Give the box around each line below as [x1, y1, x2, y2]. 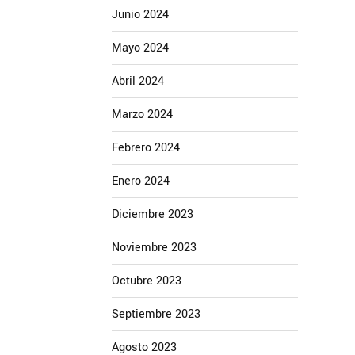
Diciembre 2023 [112, 206, 193, 223]
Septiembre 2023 [112, 306, 200, 323]
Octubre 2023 [112, 273, 181, 289]
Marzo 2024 [112, 106, 173, 123]
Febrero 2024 [112, 139, 180, 156]
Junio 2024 [112, 6, 169, 23]
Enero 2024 [112, 173, 170, 189]
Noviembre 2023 [112, 239, 197, 256]
